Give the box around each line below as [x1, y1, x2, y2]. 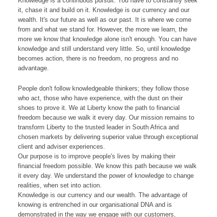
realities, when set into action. [18, 182, 102, 189]
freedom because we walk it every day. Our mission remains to [18, 114, 194, 121]
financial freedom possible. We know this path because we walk [18, 163, 197, 170]
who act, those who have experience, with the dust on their [18, 95, 183, 102]
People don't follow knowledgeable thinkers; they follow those [18, 85, 189, 92]
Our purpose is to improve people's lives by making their [18, 153, 175, 160]
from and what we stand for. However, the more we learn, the [18, 26, 187, 33]
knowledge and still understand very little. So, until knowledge [18, 46, 190, 52]
